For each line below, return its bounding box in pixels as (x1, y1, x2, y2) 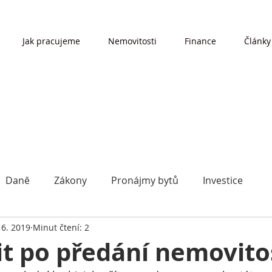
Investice (203, 174, 243, 187)
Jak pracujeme (22, 35, 80, 47)
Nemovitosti (108, 35, 157, 47)
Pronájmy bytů (111, 174, 178, 187)
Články (244, 35, 271, 47)
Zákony (54, 174, 87, 187)
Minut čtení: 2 (33, 221, 89, 233)
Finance (185, 35, 216, 47)
